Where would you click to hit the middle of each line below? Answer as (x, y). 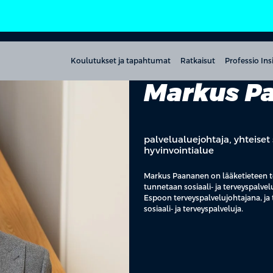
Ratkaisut (198, 61)
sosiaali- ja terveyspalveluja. (193, 209)
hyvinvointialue (179, 150)
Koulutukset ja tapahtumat (121, 61)
